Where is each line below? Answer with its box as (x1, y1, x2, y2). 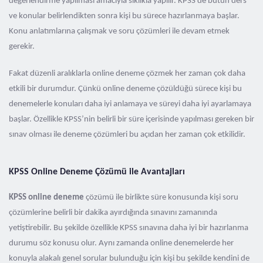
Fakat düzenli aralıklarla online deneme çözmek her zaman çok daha (9, 69, 245, 78)
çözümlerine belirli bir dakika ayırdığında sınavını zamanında (9, 208, 217, 217)
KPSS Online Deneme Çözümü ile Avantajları (9, 167, 185, 177)
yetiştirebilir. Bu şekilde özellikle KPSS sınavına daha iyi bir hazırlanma (9, 224, 248, 232)
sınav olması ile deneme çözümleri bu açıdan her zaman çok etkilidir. (9, 130, 245, 139)
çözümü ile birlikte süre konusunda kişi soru (84, 193, 238, 202)
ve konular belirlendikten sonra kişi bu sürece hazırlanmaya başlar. (9, 12, 240, 21)
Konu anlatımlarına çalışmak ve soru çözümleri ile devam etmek (9, 27, 230, 36)
